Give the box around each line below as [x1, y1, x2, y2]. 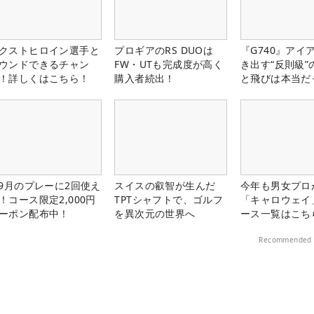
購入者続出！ [114, 71, 175, 85]
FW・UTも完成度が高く [114, 57, 224, 71]
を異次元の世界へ [114, 206, 196, 220]
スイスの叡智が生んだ [114, 178, 216, 192]
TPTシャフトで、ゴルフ [114, 192, 224, 206]
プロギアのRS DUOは [114, 43, 214, 57]
